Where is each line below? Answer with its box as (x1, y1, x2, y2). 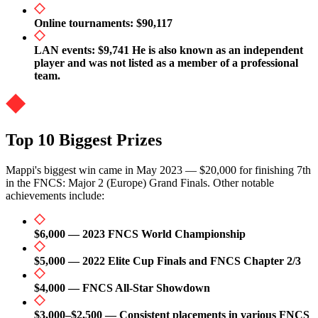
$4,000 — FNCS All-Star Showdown (34, 282, 210, 295)
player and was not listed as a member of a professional (34, 57, 298, 70)
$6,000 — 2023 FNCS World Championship (34, 228, 246, 241)
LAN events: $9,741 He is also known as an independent (34, 44, 303, 57)
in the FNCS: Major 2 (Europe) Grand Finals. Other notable (6, 177, 274, 190)
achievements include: (6, 190, 104, 202)
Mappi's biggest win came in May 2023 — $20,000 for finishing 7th (6, 164, 311, 177)
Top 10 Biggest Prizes (6, 131, 162, 150)
